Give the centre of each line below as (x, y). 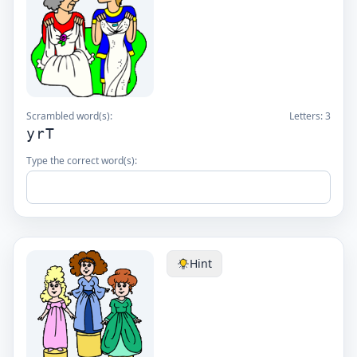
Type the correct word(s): (82, 161)
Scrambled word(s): (69, 116)
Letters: (307, 116)
